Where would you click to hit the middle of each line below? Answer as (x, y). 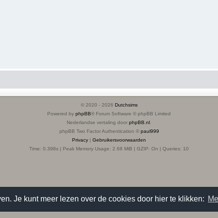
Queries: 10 (176, 148)
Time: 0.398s (44, 148)
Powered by (61, 113)
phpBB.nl (139, 122)
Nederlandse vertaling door (98, 122)
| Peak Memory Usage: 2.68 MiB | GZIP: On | (110, 148)
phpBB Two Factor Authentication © (100, 131)
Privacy (80, 140)
